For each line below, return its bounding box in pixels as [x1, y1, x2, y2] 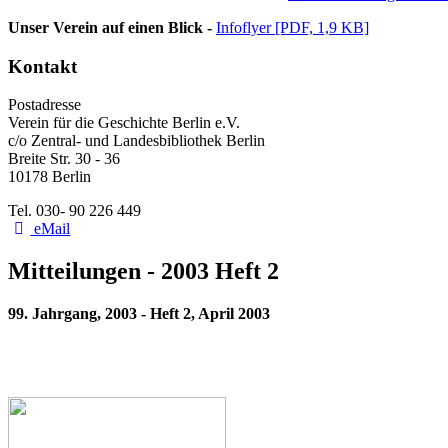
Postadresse [8, 96, 81, 114]
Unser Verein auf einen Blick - [8, 19, 216, 36]
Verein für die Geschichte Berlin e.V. [8, 114, 240, 132]
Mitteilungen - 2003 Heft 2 [8, 258, 279, 285]
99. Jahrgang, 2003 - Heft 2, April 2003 [8, 305, 270, 323]
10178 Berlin [8, 168, 91, 186]
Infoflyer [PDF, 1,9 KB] [216, 19, 369, 36]
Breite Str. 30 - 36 [8, 150, 120, 168]
